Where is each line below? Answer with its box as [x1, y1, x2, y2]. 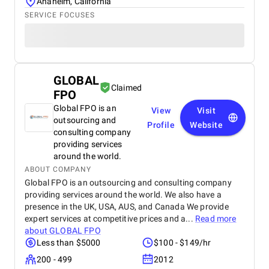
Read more [195, 214, 237, 223]
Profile [147, 120, 175, 130]
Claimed [110, 83, 142, 92]
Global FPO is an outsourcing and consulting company [25, 178, 232, 187]
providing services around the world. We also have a [25, 190, 222, 199]
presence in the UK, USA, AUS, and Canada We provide [25, 202, 229, 211]
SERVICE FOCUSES [25, 11, 95, 19]
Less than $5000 [37, 238, 101, 247]
